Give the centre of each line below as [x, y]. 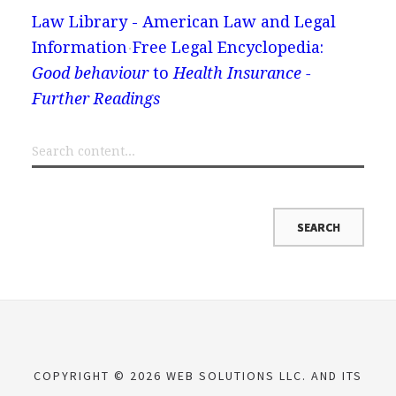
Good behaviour [90, 72]
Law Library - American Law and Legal [183, 21]
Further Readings [95, 98]
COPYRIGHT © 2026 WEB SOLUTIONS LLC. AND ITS [198, 375]
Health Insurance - [242, 72]
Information [79, 47]
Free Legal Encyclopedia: [228, 47]
